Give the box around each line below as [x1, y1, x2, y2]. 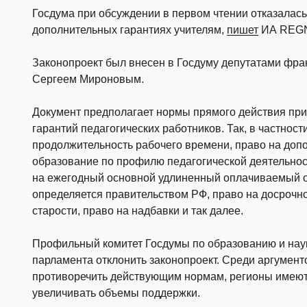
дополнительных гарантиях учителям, [32, 24, 227, 36]
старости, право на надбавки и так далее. [32, 205, 243, 217]
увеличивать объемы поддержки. [32, 287, 200, 299]
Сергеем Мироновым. [32, 73, 144, 86]
